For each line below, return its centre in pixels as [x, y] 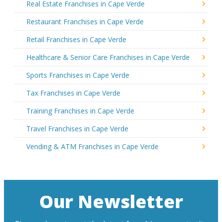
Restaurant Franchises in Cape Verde [85, 21]
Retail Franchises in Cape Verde [76, 39]
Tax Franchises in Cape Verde [73, 93]
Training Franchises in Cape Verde [80, 111]
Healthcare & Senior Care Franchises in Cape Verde [108, 57]
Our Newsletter [111, 201]
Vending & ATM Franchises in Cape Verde [92, 146]
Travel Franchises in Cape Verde [77, 128]
